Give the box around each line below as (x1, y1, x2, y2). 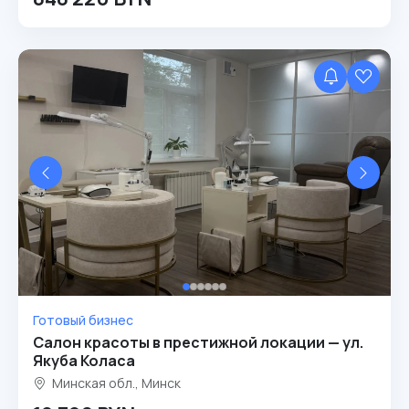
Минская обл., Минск (49, 374, 181, 392)
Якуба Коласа (33, 351, 135, 371)
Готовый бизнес (33, 311, 133, 329)
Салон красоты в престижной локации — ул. (33, 332, 363, 352)
